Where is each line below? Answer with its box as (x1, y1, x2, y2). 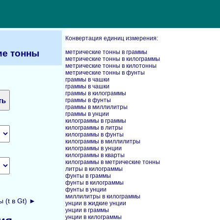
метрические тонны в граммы (65, 49, 147, 55)
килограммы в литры (65, 124, 123, 131)
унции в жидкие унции (65, 200, 126, 207)
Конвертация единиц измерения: (65, 35, 158, 42)
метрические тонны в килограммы (65, 55, 160, 62)
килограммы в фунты (65, 131, 124, 138)
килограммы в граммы (65, 117, 126, 124)
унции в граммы (65, 207, 109, 214)
